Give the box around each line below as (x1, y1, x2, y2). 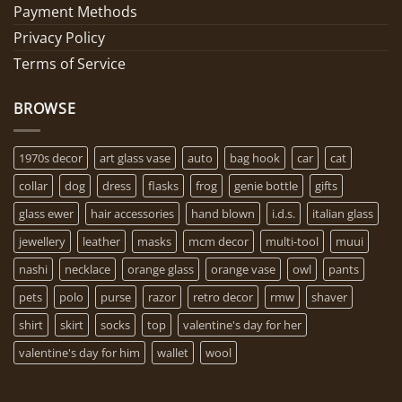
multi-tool (266, 233, 319, 250)
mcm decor (188, 233, 249, 250)
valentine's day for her (183, 317, 301, 334)
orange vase (211, 261, 275, 278)
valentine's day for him (19, 345, 140, 362)
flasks (148, 178, 179, 195)
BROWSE (13, 98, 76, 118)
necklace (65, 261, 110, 278)
